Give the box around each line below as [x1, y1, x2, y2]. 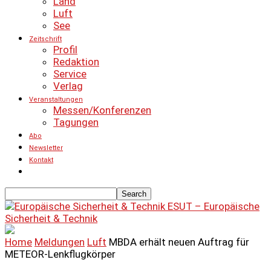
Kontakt [29, 156, 53, 164]
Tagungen [53, 116, 99, 128]
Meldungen [34, 236, 85, 248]
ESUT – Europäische [168, 200, 260, 212]
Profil [53, 44, 77, 56]
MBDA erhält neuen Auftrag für [109, 236, 249, 248]
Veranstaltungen [29, 96, 83, 103]
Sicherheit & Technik [5, 212, 97, 224]
